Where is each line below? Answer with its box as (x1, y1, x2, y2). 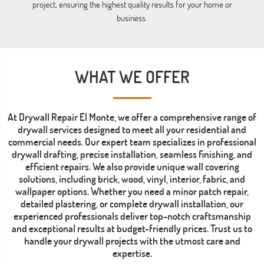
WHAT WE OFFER (74, 65, 190, 87)
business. (117, 12, 148, 24)
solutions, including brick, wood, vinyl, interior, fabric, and (19, 172, 245, 185)
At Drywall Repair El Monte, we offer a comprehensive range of (8, 110, 256, 123)
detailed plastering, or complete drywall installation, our (21, 197, 243, 210)
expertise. (112, 246, 152, 259)
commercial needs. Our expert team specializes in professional (8, 135, 256, 148)
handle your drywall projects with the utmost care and (24, 234, 240, 247)
